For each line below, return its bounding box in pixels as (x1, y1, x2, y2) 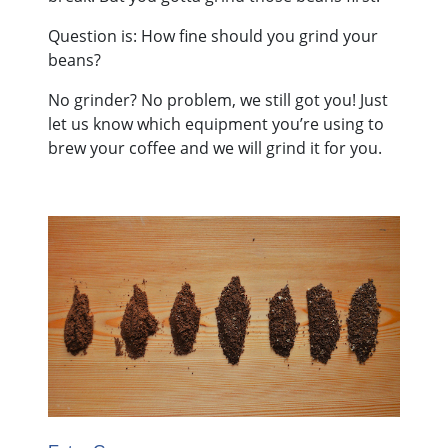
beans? (48, 49, 105, 71)
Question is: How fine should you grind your (48, 25, 378, 47)
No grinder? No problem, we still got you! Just (48, 89, 388, 111)
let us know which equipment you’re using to (48, 113, 384, 135)
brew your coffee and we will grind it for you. (48, 137, 382, 159)
